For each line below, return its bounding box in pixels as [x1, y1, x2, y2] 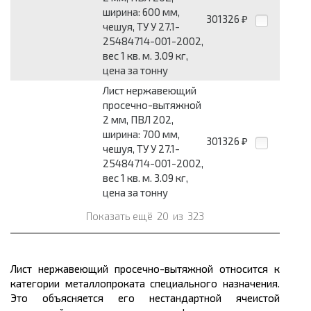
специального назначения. [150, 277, 280, 290]
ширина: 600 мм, [103, 6, 180, 19]
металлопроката [65, 277, 151, 290]
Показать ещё [86, 210, 155, 223]
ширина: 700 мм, [103, 128, 180, 141]
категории [10, 277, 65, 290]
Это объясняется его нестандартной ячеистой [10, 292, 280, 305]
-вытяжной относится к [160, 262, 280, 276]
